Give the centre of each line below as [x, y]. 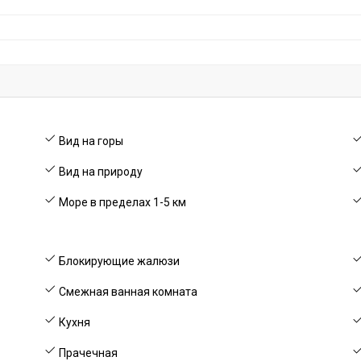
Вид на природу [100, 172]
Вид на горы [90, 141]
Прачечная [87, 353]
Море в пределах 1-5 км [122, 202]
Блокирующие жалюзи [118, 261]
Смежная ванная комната [127, 292]
